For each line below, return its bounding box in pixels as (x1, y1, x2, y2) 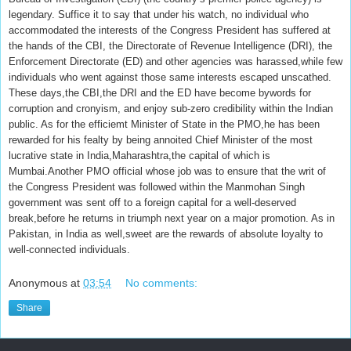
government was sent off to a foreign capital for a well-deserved (9, 196, 296, 208)
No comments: (125, 276, 198, 289)
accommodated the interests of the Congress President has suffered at (9, 24, 331, 36)
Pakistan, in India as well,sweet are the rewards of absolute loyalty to (9, 227, 323, 240)
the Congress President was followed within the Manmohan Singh (9, 180, 305, 193)
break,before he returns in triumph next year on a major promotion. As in (9, 212, 335, 224)
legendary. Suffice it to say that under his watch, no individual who (9, 8, 309, 20)
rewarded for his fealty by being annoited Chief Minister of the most (9, 133, 313, 146)
